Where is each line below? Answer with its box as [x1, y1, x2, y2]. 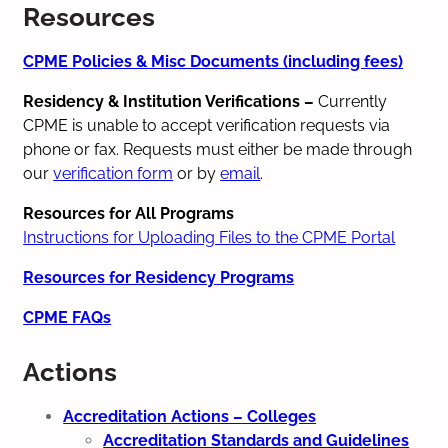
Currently [318, 91, 388, 111]
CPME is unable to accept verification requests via [23, 115, 391, 135]
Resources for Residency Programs [23, 267, 295, 287]
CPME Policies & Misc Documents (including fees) [23, 51, 404, 71]
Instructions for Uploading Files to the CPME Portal [23, 227, 396, 247]
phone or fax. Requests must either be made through [23, 139, 413, 159]
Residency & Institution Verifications [23, 91, 301, 111]
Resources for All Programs [23, 203, 235, 223]
